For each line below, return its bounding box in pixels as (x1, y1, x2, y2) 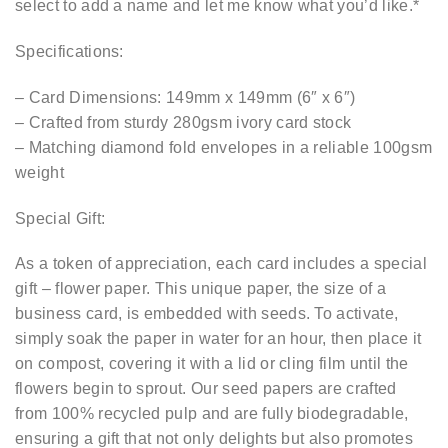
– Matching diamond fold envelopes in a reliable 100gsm (15, 138, 433, 156)
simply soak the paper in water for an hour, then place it (15, 330, 422, 348)
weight (15, 163, 64, 181)
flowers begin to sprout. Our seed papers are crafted (15, 380, 397, 398)
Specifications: (15, 43, 124, 60)
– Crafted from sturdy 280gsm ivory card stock (15, 113, 352, 131)
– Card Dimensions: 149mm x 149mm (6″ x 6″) (15, 88, 356, 106)
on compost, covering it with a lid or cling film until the (15, 355, 409, 373)
